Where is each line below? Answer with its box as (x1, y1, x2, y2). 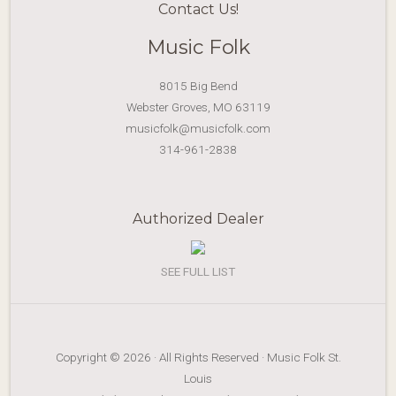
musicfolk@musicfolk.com (126, 120, 270, 135)
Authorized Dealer (132, 209, 264, 227)
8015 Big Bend (158, 78, 238, 93)
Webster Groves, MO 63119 (126, 99, 270, 114)
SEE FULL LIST (161, 263, 235, 278)
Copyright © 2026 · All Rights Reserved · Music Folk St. (55, 349, 341, 364)
